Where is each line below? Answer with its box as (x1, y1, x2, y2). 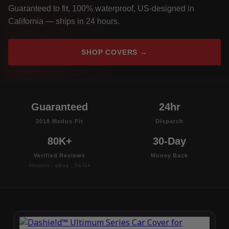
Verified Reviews (34, 152, 85, 159)
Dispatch (155, 118, 184, 125)
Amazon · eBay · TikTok (28, 163, 91, 169)
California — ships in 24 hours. (8, 17, 120, 26)
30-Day (153, 135, 186, 147)
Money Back (151, 152, 188, 159)
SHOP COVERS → (81, 48, 148, 57)
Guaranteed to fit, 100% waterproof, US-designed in (8, 4, 194, 13)
